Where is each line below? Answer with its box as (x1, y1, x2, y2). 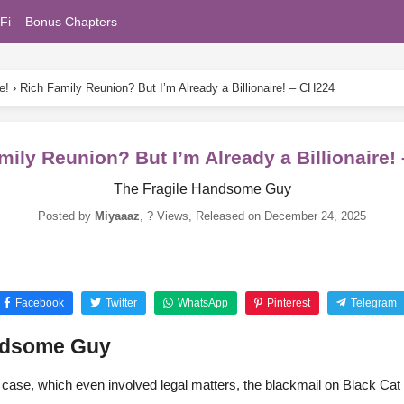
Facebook (14, 297, 64, 309)
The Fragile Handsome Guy (113, 181, 291, 197)
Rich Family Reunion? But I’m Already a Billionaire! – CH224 (20, 81, 335, 95)
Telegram (350, 297, 397, 309)
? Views (147, 209, 188, 223)
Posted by (38, 209, 95, 223)
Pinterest (266, 297, 310, 309)
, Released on (188, 209, 264, 223)
